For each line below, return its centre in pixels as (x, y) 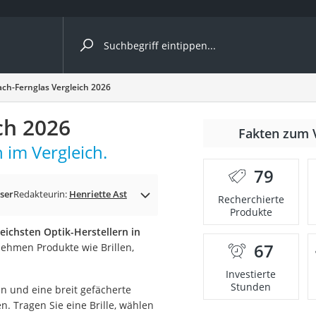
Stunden (251, 287)
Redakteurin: (41, 194)
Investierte (251, 274)
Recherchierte (251, 199)
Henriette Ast (98, 194)
